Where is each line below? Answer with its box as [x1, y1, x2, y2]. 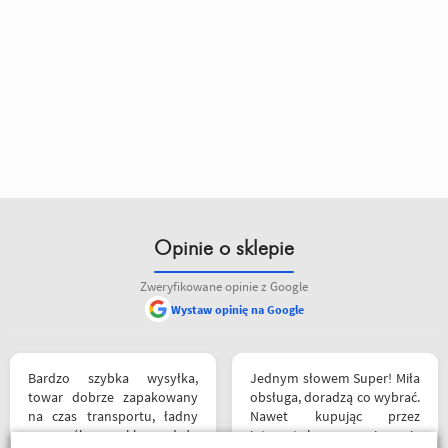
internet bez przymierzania [250, 426, 420, 444]
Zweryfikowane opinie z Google [140, 278, 308, 295]
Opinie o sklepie [154, 239, 294, 259]
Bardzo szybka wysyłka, [28, 369, 198, 387]
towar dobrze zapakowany [28, 388, 198, 406]
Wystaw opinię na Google [170, 301, 304, 317]
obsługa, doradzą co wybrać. [250, 388, 420, 406]
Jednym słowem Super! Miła [250, 369, 420, 387]
